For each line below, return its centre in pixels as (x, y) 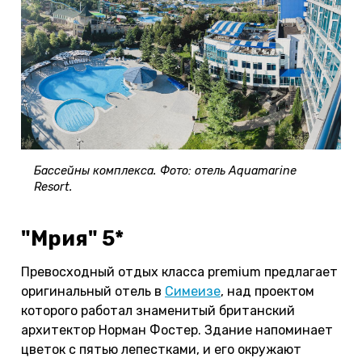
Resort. (53, 187)
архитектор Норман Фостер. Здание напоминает (177, 330)
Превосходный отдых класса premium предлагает (179, 272)
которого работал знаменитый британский (158, 311)
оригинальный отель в (93, 292)
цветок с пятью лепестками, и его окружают (161, 350)
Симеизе (193, 292)
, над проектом (267, 292)
